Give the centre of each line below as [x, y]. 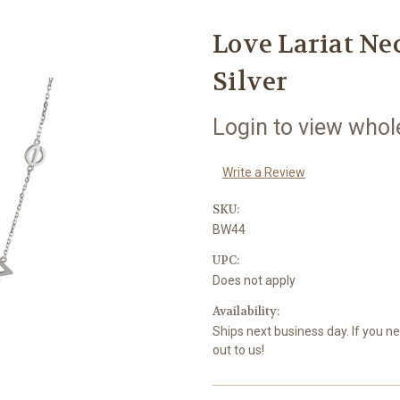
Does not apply [254, 280]
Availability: [246, 311]
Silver [250, 82]
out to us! [238, 350]
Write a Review [263, 172]
